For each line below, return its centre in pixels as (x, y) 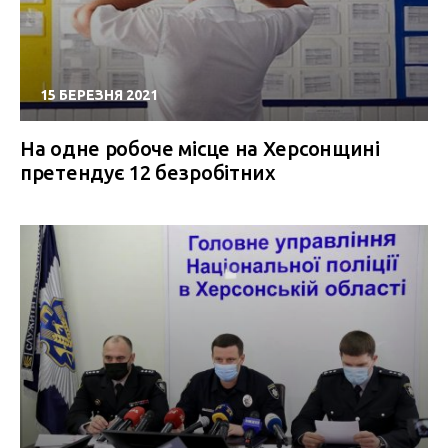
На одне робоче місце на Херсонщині (200, 148)
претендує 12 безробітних (148, 172)
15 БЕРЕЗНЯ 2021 (99, 95)
